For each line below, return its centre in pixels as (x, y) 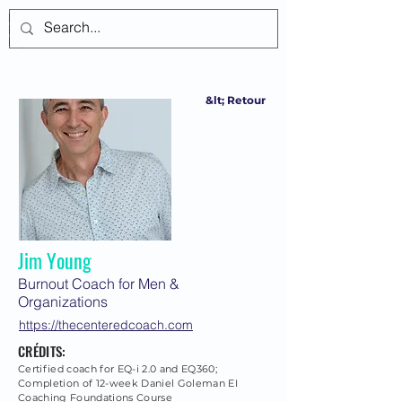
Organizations (63, 302)
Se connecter (159, 29)
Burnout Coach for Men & (99, 284)
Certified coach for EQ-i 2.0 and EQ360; (118, 369)
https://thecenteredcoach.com (106, 325)
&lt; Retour (236, 100)
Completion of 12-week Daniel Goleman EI (128, 384)
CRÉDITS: (42, 351)
